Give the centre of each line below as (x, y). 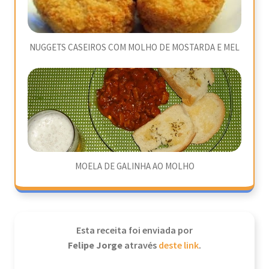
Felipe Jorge (96, 246)
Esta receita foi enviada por (134, 231)
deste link (179, 246)
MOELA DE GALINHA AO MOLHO (134, 167)
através (141, 246)
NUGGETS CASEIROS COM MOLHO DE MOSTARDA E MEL (134, 48)
